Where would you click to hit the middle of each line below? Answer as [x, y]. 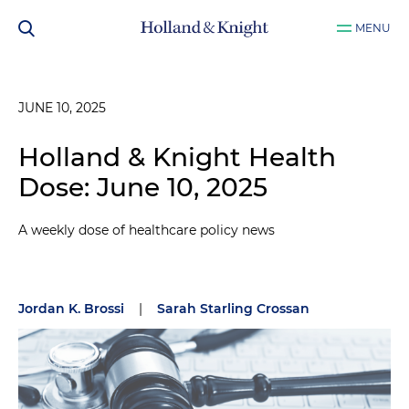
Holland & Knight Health [177, 157]
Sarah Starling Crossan [233, 309]
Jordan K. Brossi [71, 309]
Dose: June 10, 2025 [143, 187]
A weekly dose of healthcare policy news [147, 230]
